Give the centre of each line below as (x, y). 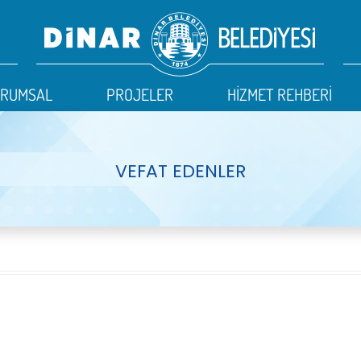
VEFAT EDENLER (180, 171)
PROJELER (140, 94)
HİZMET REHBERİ (280, 94)
